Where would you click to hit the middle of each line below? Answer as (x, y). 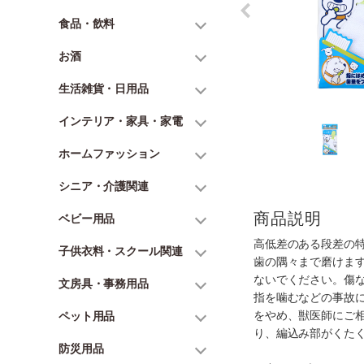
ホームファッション (109, 153)
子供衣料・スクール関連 (121, 251)
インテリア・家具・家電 (121, 121)
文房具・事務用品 (104, 283)
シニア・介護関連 (104, 186)
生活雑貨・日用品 (104, 88)
